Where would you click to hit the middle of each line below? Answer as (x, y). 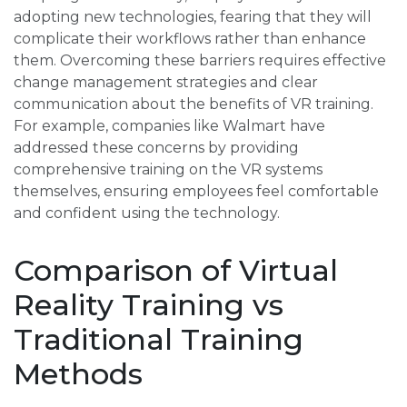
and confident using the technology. (147, 213)
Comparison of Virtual (176, 271)
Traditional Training (159, 340)
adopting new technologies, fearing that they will (193, 17)
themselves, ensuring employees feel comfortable (196, 192)
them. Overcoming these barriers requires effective (200, 61)
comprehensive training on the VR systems (168, 170)
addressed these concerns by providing (156, 148)
